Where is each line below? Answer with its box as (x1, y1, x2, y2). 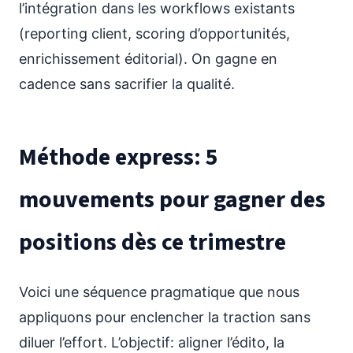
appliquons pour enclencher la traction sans (19, 309, 310, 325)
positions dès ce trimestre (19, 225, 286, 259)
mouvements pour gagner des (19, 183, 325, 217)
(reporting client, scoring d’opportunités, (19, 25, 290, 42)
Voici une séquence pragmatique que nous (19, 284, 299, 300)
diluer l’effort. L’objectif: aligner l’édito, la (19, 334, 284, 351)
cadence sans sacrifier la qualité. (19, 76, 235, 92)
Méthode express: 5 (19, 140, 218, 174)
